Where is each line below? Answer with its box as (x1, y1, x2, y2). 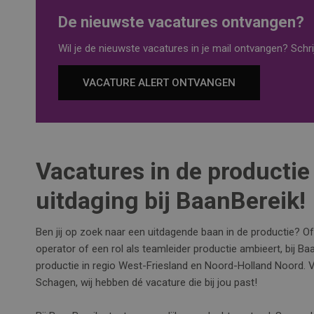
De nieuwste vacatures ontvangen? (58, 13, 305, 31)
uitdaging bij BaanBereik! (36, 186, 306, 214)
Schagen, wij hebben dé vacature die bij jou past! (36, 276, 258, 289)
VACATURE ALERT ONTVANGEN (83, 76, 236, 89)
